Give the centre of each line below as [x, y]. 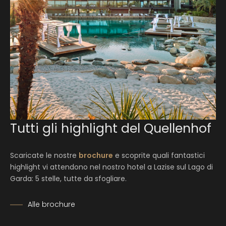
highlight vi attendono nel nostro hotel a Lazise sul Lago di [111, 167]
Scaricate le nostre [44, 155]
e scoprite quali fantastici [159, 155]
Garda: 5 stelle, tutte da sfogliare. [68, 179]
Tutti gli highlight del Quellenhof [111, 128]
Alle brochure [51, 204]
